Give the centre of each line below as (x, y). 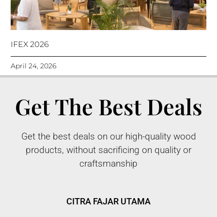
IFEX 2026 (30, 45)
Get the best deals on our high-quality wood (108, 137)
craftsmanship (108, 164)
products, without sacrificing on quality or (108, 150)
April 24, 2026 (34, 66)
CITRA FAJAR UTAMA (108, 201)
